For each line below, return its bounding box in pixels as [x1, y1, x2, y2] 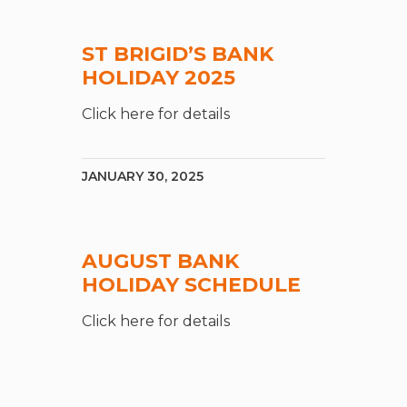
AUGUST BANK [82, 249, 240, 274]
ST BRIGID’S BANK [82, 42, 274, 67]
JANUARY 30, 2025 [82, 168, 204, 185]
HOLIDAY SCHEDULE [82, 273, 302, 298]
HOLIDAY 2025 [82, 65, 236, 91]
